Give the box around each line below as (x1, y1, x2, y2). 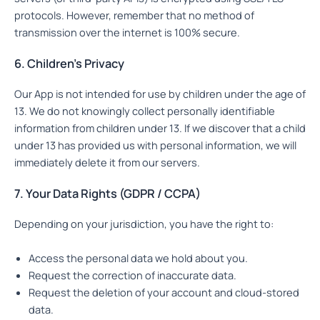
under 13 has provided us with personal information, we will (14, 137, 296, 152)
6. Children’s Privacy (14, 55, 124, 71)
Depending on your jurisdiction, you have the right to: (14, 216, 274, 231)
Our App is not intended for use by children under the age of (14, 86, 306, 101)
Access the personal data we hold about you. (29, 250, 248, 265)
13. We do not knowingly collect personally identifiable (14, 103, 275, 118)
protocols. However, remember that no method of (14, 7, 254, 22)
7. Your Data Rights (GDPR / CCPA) (14, 186, 201, 202)
